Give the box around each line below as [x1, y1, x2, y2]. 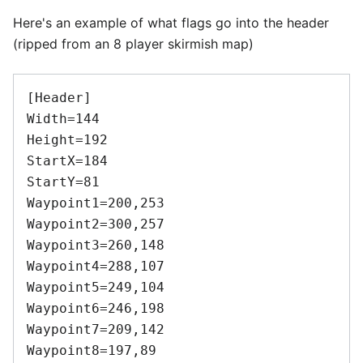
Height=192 [27, 131, 108, 147]
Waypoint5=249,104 [27, 279, 164, 295]
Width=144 [27, 110, 100, 126]
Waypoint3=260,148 [27, 237, 164, 253]
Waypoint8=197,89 [27, 342, 156, 358]
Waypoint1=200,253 [27, 194, 164, 211]
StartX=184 [27, 152, 108, 169]
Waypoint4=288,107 [27, 258, 164, 274]
